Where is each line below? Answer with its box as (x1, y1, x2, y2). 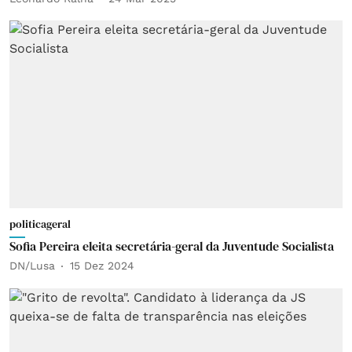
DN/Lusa (9, 259, 55, 272)
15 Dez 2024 (70, 259, 134, 272)
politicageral (9, 215, 71, 232)
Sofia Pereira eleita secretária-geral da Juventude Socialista (9, 236, 334, 255)
